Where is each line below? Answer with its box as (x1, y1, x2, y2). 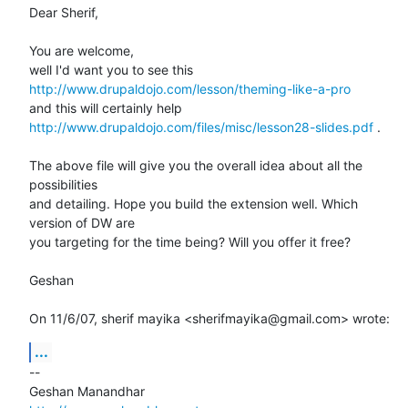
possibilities (29, 176, 97, 192)
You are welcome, (29, 42, 134, 58)
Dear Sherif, (29, 4, 98, 20)
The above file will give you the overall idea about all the (29, 157, 362, 173)
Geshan (29, 271, 74, 288)
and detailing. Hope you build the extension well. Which (29, 195, 358, 211)
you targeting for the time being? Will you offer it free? (29, 233, 351, 250)
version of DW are (29, 214, 135, 230)
